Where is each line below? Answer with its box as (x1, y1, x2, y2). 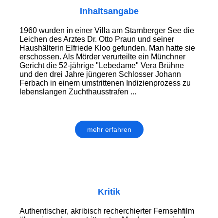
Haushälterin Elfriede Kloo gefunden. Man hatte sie (19, 44, 195, 53)
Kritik (98, 187, 120, 197)
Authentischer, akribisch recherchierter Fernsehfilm (19, 207, 194, 216)
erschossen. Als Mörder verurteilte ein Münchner (19, 53, 185, 61)
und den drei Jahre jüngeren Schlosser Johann (19, 70, 181, 79)
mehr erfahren (87, 126, 131, 134)
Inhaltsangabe (79, 6, 139, 17)
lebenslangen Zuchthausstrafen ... (19, 88, 136, 96)
